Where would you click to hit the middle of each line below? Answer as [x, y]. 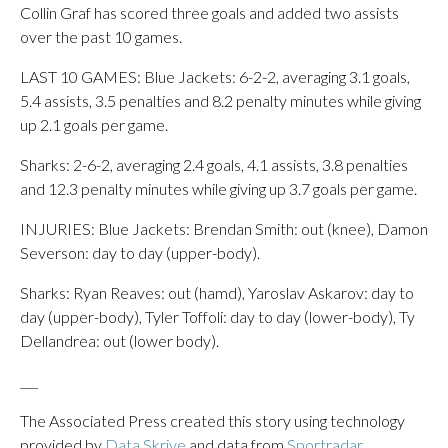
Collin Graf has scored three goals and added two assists [209, 12]
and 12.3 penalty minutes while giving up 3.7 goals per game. [218, 188]
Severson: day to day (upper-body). [140, 252]
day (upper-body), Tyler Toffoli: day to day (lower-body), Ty [217, 316]
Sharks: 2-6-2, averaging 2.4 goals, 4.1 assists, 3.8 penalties [214, 164]
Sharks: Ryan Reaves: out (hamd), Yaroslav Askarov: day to [217, 292]
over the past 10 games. [101, 36]
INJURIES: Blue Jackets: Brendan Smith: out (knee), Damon [224, 228]
